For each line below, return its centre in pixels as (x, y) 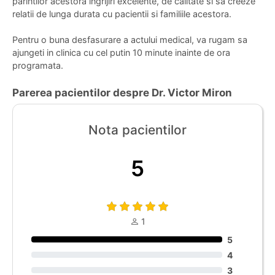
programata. (38, 65)
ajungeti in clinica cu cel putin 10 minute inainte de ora (121, 52)
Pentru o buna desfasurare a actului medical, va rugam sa (130, 39)
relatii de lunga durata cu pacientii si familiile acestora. (122, 14)
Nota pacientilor (137, 130)
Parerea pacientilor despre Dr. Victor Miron (122, 92)
